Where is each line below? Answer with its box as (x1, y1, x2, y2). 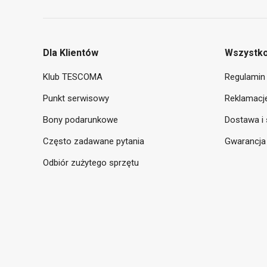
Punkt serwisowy (43, 93, 109, 104)
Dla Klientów (43, 47, 98, 58)
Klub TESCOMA (43, 72, 103, 82)
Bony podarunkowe (43, 114, 118, 125)
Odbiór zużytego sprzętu (43, 157, 139, 168)
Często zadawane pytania (43, 136, 144, 147)
